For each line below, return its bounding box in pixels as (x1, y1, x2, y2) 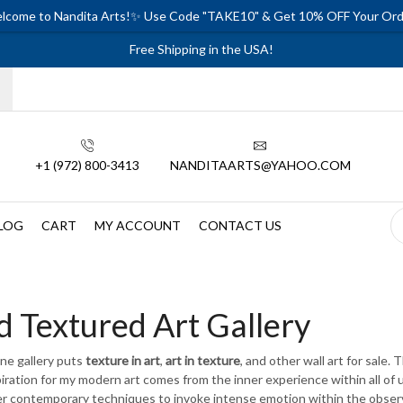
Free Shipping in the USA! (130, 41, 273, 57)
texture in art (85, 352, 160, 368)
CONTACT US (199, 217, 282, 233)
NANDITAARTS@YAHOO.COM (169, 157, 351, 173)
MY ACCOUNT (94, 217, 181, 233)
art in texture (165, 352, 240, 368)
